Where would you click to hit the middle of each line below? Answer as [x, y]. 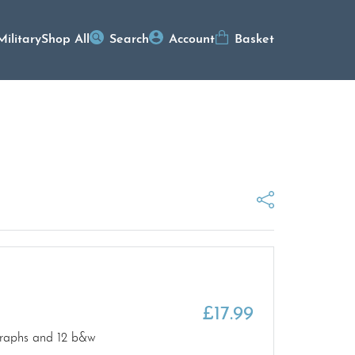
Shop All [65, 40]
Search [129, 40]
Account [192, 40]
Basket [254, 40]
